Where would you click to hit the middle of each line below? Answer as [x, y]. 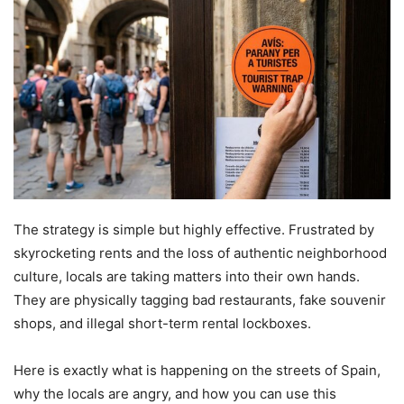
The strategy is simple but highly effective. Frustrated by [194, 229]
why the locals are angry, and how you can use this [175, 393]
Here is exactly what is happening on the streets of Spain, [197, 370]
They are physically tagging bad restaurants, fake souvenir [200, 299]
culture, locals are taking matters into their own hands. [187, 276]
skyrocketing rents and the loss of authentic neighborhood [200, 252]
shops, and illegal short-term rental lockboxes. [162, 323]
